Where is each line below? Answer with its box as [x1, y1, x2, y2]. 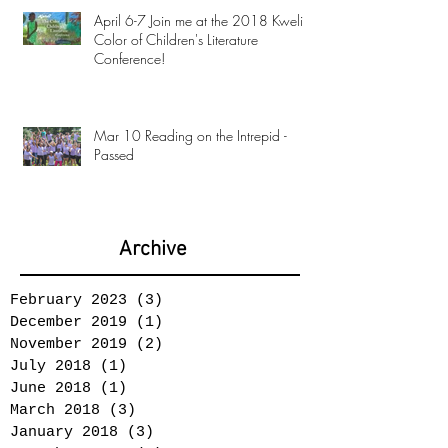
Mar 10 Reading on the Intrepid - [94, 125, 287, 145]
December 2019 [10, 313, 127, 331]
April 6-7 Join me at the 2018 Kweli [94, 10, 303, 30]
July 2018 [10, 357, 91, 375]
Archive [119, 236, 187, 262]
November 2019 [10, 335, 127, 353]
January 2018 [10, 423, 118, 441]
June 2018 [10, 379, 91, 397]
